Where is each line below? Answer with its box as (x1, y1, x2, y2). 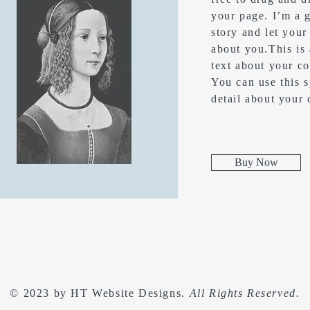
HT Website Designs (71, 287, 182, 299)
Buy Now (234, 156, 278, 168)
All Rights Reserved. (189, 287, 300, 299)
